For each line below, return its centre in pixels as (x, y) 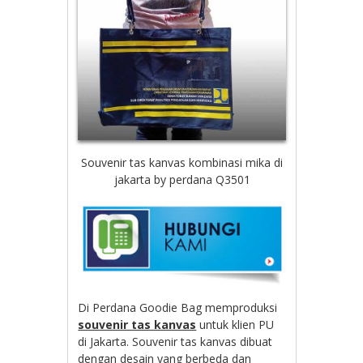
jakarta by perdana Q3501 (182, 180)
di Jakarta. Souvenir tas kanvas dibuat (175, 341)
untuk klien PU (235, 324)
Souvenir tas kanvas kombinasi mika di (182, 163)
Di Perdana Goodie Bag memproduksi (178, 307)
